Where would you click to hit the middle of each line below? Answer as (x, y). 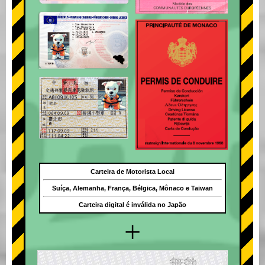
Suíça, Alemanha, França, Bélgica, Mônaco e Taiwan (132, 188)
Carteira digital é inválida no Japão (132, 205)
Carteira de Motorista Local (132, 172)
